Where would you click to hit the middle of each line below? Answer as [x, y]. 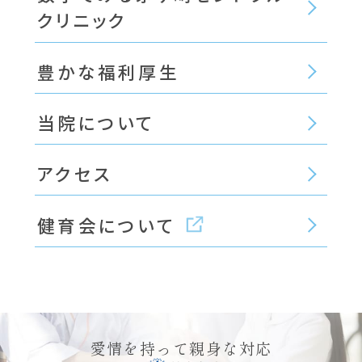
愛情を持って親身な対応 [181, 348]
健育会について [110, 225]
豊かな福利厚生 [108, 71]
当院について [96, 123]
